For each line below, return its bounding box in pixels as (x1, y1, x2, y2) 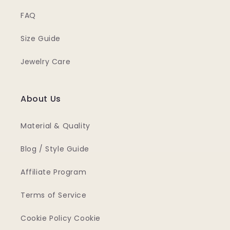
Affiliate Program (21, 167, 87, 177)
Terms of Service (21, 190, 87, 200)
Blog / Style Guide (21, 144, 89, 154)
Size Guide (21, 33, 61, 44)
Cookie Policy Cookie (21, 213, 101, 223)
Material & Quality (21, 121, 90, 131)
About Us (21, 93, 61, 105)
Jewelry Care (21, 56, 71, 67)
